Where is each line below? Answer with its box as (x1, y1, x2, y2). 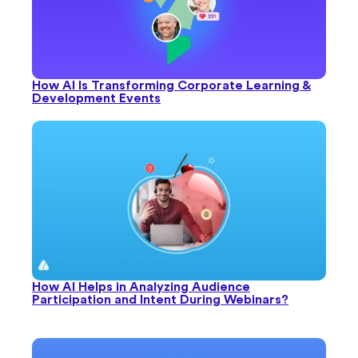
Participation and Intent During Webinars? (32, 292, 288, 306)
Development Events (32, 91, 161, 105)
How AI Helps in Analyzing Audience (32, 280, 250, 293)
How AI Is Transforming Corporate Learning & (32, 78, 311, 92)
